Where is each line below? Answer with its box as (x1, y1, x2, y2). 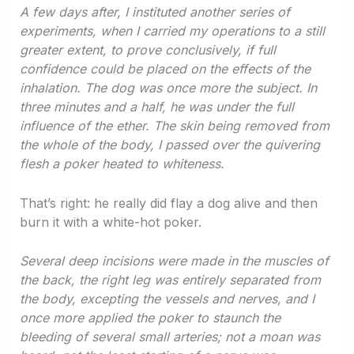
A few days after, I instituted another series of (19, 4, 290, 21)
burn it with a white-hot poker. (19, 213, 201, 230)
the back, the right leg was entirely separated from (19, 272, 321, 288)
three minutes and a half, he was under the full (19, 99, 294, 115)
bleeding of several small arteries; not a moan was (19, 329, 320, 345)
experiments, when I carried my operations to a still (19, 23, 325, 40)
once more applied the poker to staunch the (19, 310, 281, 326)
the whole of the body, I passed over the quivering (19, 137, 320, 153)
